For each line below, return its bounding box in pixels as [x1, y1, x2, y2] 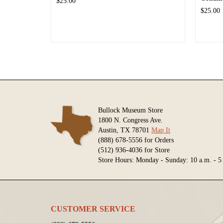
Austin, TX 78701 [98, 126, 151, 134]
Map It [151, 126, 170, 134]
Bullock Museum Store [98, 106, 163, 114]
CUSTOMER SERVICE [51, 205, 135, 214]
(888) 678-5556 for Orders [98, 136, 174, 144]
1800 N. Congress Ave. [98, 116, 163, 124]
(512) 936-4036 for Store [98, 146, 170, 154]
